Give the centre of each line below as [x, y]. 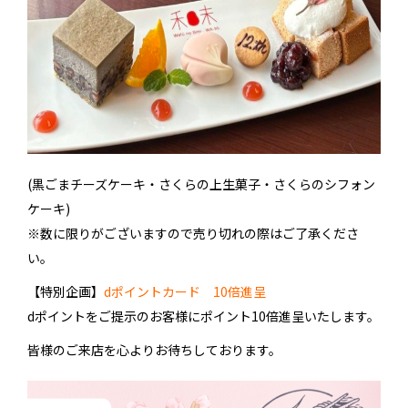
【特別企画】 [66, 292]
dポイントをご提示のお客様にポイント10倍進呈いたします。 [204, 316]
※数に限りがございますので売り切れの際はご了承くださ [193, 234]
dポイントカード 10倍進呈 [185, 292]
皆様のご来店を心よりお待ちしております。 [154, 350]
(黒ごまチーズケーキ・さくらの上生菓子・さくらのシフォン [201, 184]
